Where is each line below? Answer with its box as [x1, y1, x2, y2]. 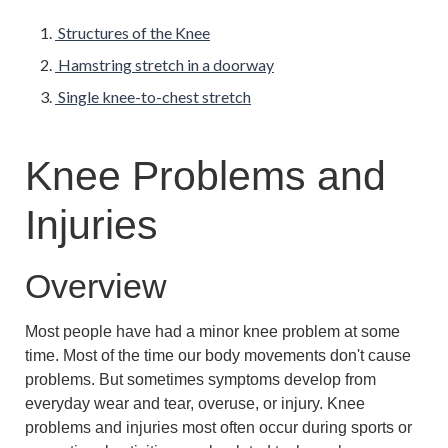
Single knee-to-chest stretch [58, 87, 251, 107]
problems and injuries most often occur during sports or [25, 418, 412, 436]
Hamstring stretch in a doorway [58, 55, 274, 75]
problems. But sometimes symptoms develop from [25, 370, 376, 388]
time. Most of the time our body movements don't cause [25, 346, 411, 364]
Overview [25, 267, 167, 306]
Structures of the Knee [58, 23, 210, 43]
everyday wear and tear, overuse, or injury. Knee [25, 394, 365, 412]
